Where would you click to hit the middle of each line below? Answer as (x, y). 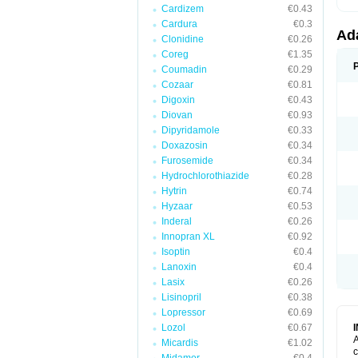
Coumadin (184, 70)
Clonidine (183, 39)
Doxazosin (185, 145)
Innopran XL (188, 237)
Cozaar (177, 85)
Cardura (179, 24)
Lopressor (183, 312)
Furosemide (187, 161)
